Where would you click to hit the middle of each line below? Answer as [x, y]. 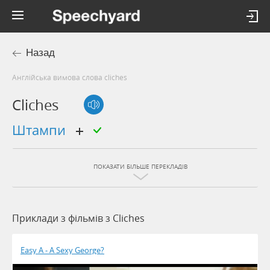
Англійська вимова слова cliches [72, 77]
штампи [48, 130]
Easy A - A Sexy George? [62, 250]
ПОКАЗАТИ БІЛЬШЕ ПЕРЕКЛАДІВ [140, 167]
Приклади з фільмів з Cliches [78, 218]
